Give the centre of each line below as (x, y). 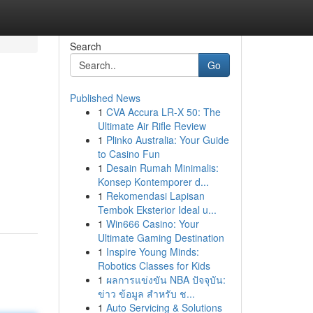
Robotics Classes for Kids (154, 265)
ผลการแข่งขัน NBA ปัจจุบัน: (166, 279)
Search (85, 46)
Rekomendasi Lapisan (155, 196)
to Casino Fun (129, 154)
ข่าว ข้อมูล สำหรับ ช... (146, 293)
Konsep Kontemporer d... (153, 182)
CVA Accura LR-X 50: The (163, 112)
